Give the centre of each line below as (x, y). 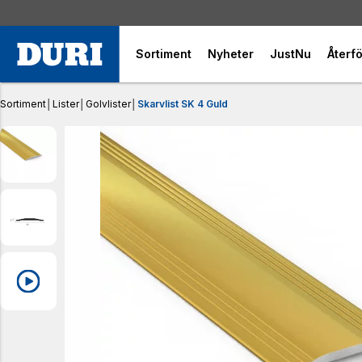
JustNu (291, 53)
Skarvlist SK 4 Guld (183, 103)
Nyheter (231, 53)
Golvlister (108, 103)
